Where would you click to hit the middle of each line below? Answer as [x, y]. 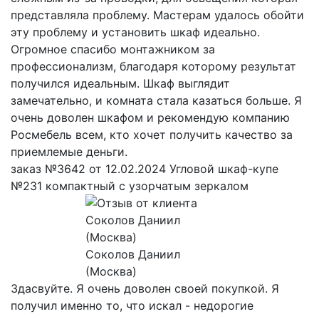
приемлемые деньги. [69, 152]
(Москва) [111, 272]
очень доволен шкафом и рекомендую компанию [150, 118]
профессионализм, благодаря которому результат [153, 67]
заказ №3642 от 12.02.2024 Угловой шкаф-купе [145, 169]
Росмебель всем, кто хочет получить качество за [152, 135]
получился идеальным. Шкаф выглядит [120, 84]
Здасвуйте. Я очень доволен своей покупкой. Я [145, 289]
